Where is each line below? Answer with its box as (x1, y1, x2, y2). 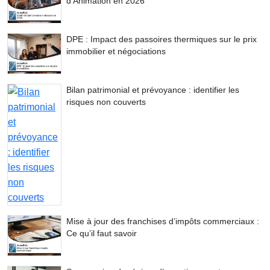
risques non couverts (66, 97, 146, 107)
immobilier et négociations (66, 46, 166, 57)
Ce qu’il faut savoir (66, 228, 137, 239)
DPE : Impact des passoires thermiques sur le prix (66, 34, 257, 45)
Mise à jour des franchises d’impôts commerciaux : (66, 216, 259, 227)
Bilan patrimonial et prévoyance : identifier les (66, 85, 239, 95)
